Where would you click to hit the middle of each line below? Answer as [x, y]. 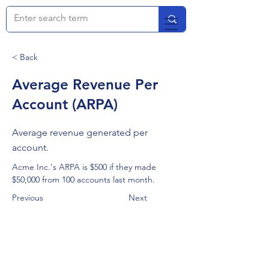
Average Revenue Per [85, 84]
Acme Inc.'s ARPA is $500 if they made [85, 167]
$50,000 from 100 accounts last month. [83, 180]
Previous [28, 198]
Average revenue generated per [80, 132]
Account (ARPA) [65, 104]
